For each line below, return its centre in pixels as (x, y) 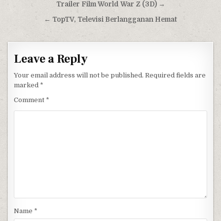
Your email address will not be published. (79, 75)
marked (27, 85)
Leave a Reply (51, 59)
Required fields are (176, 75)
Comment (30, 100)
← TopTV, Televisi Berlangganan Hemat (110, 20)
